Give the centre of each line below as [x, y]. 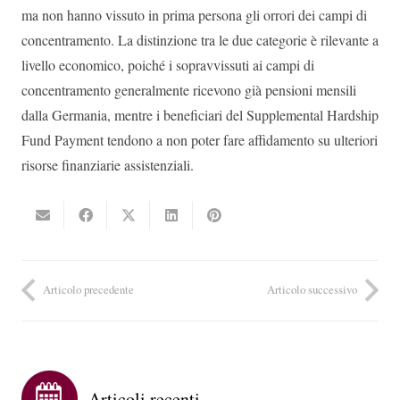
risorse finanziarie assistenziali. [108, 165]
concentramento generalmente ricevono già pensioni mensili [189, 90]
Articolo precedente [88, 290]
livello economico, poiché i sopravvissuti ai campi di [168, 65]
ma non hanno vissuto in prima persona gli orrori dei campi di [194, 15]
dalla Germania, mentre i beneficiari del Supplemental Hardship [200, 115]
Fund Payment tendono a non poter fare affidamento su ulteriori [200, 140]
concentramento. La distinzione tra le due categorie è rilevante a [200, 40]
